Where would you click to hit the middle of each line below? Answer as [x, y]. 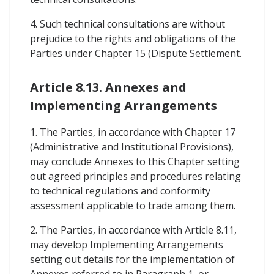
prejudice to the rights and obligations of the [133, 38]
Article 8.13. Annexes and [108, 87]
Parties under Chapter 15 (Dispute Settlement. [136, 53]
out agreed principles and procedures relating [135, 176]
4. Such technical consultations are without [128, 24]
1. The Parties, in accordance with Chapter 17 [133, 132]
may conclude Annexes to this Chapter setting [135, 161]
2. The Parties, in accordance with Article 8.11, [133, 230]
